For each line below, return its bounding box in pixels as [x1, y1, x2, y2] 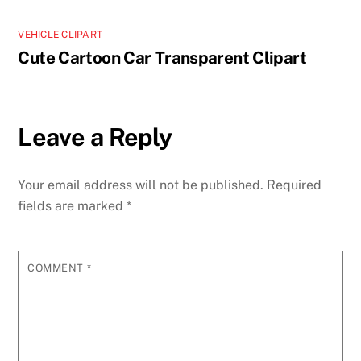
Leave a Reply [18, 122, 172, 152]
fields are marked [18, 198, 127, 214]
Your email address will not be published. [18, 177, 264, 193]
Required [267, 177, 322, 193]
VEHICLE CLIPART [18, 29, 103, 41]
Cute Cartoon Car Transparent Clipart [18, 48, 306, 68]
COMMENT [27, 262, 87, 275]
